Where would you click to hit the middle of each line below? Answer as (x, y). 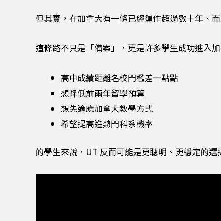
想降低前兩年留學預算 (103, 93)
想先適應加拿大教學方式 (107, 109)
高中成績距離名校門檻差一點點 (119, 78)
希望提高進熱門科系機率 (107, 124)
